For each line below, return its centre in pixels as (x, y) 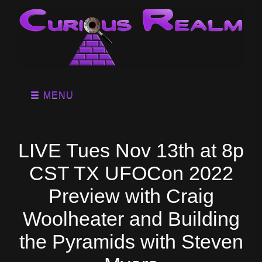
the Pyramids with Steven (131, 242)
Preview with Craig (131, 196)
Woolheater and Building (131, 219)
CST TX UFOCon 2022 (131, 173)
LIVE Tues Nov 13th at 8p (131, 151)
